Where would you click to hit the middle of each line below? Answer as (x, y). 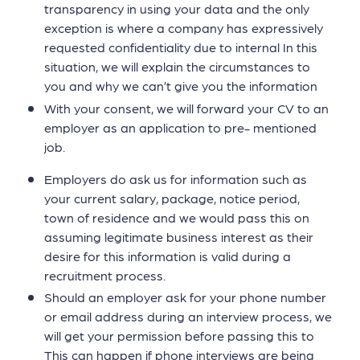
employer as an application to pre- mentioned (180, 127)
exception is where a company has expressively (184, 28)
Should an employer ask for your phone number (185, 297)
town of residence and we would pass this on (177, 217)
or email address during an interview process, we (188, 316)
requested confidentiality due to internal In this (181, 47)
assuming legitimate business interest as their (179, 236)
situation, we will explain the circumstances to (177, 67)
